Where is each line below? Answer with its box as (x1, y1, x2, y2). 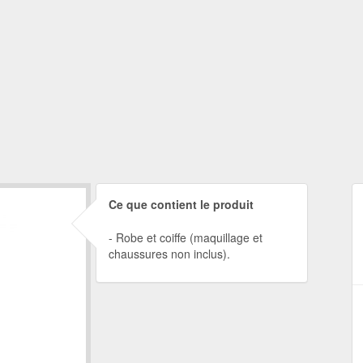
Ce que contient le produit (108, 196, 254, 212)
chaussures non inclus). (108, 246, 230, 262)
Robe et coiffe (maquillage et (115, 229, 263, 246)
